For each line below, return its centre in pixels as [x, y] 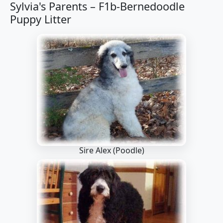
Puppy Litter [41, 19]
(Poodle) [128, 150]
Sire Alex [96, 150]
